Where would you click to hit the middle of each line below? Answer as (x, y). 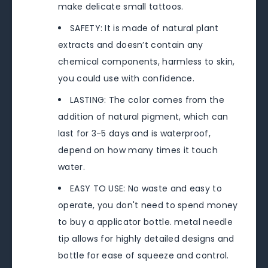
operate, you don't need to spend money (148, 205)
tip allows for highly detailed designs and (146, 239)
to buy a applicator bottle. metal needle (146, 222)
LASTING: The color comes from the (147, 100)
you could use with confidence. (127, 78)
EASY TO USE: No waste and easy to (146, 188)
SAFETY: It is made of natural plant (144, 28)
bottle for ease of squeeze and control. (144, 255)
